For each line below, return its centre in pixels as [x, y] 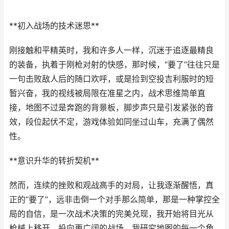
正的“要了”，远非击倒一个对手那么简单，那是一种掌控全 [114, 200]
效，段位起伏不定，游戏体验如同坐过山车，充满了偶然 [111, 122]
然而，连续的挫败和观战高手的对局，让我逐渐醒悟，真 [111, 185]
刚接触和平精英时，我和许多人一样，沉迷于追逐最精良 [111, 50]
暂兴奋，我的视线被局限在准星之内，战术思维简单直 [107, 93]
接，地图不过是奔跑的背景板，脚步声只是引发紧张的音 [111, 108]
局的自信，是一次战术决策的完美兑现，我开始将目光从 [111, 214]
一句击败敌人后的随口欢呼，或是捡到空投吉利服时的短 [111, 79]
